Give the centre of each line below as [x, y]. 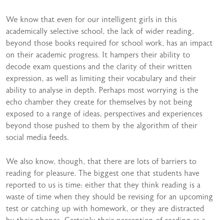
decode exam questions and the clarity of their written [99, 67]
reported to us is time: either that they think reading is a [103, 185]
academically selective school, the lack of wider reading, [100, 31]
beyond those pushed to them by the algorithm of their [102, 126]
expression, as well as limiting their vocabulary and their [101, 79]
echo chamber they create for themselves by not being [99, 102]
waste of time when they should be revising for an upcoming [110, 197]
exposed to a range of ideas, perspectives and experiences [104, 114]
